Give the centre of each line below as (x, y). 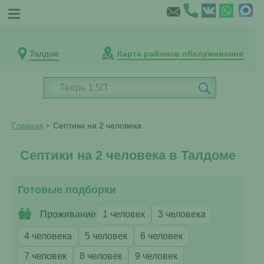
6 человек (161, 236)
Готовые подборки (67, 190)
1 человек (124, 214)
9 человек (156, 256)
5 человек (106, 236)
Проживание (68, 214)
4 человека (48, 236)
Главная (28, 126)
